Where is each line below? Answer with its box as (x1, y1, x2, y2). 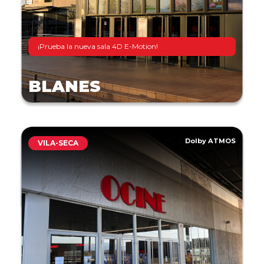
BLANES (28, 76, 101, 96)
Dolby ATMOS (185, 136, 236, 145)
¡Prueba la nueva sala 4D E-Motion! (38, 41, 158, 51)
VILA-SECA (38, 138, 78, 147)
